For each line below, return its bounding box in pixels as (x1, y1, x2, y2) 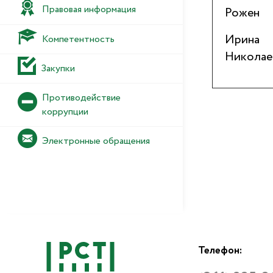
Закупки (40, 62, 75, 76)
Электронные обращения (42, 134, 150, 149)
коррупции (42, 105, 88, 119)
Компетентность (42, 32, 115, 46)
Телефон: (198, 243, 242, 259)
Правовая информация (42, 2, 136, 17)
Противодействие (42, 91, 121, 105)
